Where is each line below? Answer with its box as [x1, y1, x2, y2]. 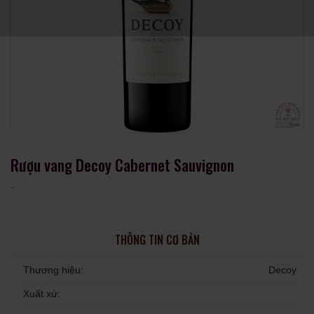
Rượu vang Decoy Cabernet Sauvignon [11, 153, 234, 176]
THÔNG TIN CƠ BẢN [114, 231, 200, 248]
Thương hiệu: [23, 264, 84, 275]
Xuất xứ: [23, 288, 61, 299]
